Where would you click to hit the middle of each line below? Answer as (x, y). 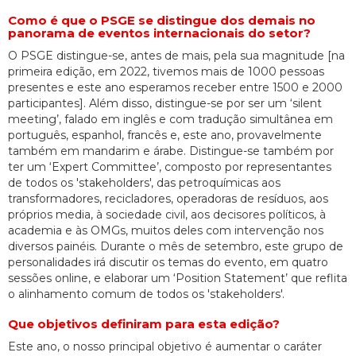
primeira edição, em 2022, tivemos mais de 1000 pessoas (166, 72)
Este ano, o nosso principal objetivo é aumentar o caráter (165, 347)
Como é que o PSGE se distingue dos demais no (162, 21)
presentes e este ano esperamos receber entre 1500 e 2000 (175, 88)
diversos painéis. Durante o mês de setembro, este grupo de (176, 247)
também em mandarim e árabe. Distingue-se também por (171, 151)
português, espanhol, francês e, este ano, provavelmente (165, 135)
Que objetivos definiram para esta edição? (144, 324)
